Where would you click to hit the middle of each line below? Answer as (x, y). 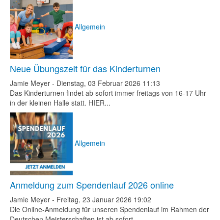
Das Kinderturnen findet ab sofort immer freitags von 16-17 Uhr (108, 93)
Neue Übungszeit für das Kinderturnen (85, 68)
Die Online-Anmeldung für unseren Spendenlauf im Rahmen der (110, 209)
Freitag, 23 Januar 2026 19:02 (104, 199)
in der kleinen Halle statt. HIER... (60, 103)
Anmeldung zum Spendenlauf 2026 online (92, 185)
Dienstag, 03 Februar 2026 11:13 (108, 83)
